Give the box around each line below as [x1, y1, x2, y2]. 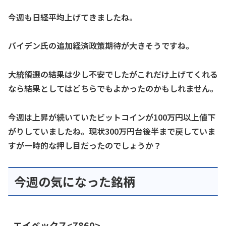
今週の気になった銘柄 [14, 172, 135, 190]
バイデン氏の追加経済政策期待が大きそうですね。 [8, 39, 194, 52]
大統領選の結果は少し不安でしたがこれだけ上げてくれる [8, 68, 218, 81]
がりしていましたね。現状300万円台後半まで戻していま [8, 125, 215, 138]
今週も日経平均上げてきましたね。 [8, 11, 137, 23]
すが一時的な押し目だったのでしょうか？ [8, 139, 161, 152]
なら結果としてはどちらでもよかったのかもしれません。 [8, 82, 218, 95]
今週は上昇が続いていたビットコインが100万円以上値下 [8, 111, 215, 124]
